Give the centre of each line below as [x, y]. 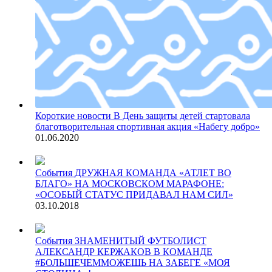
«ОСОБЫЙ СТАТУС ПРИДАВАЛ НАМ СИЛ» [134, 195]
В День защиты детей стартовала [182, 116]
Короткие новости [73, 116]
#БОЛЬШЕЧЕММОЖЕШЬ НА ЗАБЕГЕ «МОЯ [133, 263]
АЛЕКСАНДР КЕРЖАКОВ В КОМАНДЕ [124, 252]
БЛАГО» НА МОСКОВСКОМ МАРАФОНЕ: [130, 184]
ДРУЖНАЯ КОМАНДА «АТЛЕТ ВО [153, 173]
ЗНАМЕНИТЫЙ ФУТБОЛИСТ [141, 241]
